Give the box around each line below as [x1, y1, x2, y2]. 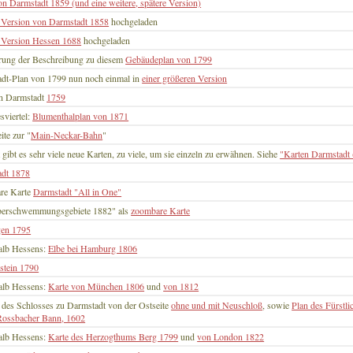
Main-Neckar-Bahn [31, 128, 103, 142]
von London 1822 [197, 330, 265, 344]
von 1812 [163, 280, 199, 293]
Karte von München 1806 [48, 280, 145, 293]
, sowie [262, 299, 292, 312]
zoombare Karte [131, 204, 191, 217]
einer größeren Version [142, 72, 228, 85]
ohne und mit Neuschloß [171, 299, 263, 312]
